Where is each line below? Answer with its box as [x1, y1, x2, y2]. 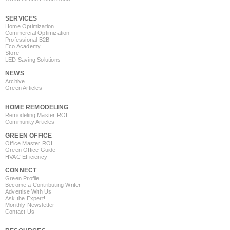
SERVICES [5, 14, 37, 22]
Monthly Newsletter [5, 201, 55, 208]
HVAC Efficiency [5, 153, 47, 160]
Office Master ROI [5, 140, 53, 146]
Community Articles [5, 118, 55, 125]
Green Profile [5, 175, 40, 181]
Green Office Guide [5, 146, 56, 153]
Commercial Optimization [5, 29, 70, 36]
